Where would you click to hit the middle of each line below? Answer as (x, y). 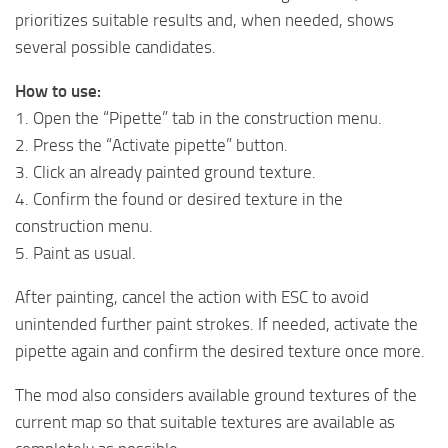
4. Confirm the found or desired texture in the (179, 198)
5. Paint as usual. (75, 252)
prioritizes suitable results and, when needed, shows (204, 19)
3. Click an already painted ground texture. (165, 171)
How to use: (58, 90)
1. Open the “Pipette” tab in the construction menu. (198, 117)
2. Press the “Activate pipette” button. (151, 144)
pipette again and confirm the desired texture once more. (220, 350)
